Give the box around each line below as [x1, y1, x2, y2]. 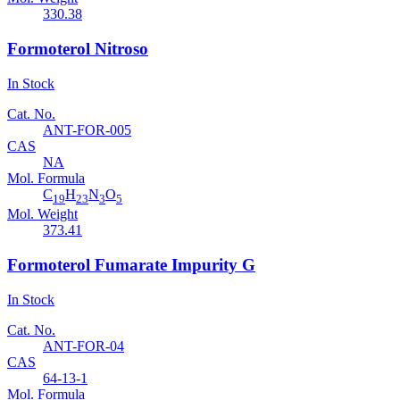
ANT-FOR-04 [43, 337, 124, 354]
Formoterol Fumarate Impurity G [7, 254, 255, 274]
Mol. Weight [7, 206, 78, 222]
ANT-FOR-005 [43, 121, 131, 137]
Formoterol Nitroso [7, 39, 148, 59]
